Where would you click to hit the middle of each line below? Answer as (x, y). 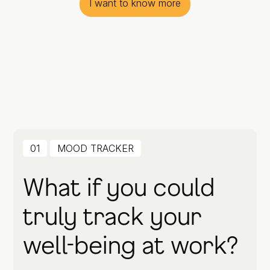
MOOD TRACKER (96, 148)
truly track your (112, 215)
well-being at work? (130, 244)
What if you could (119, 187)
